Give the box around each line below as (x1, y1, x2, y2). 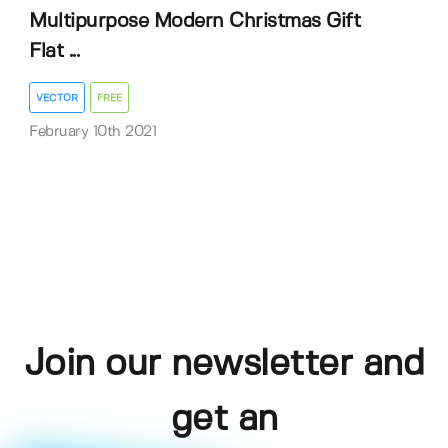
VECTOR (36, 93, 78, 103)
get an (170, 401, 278, 437)
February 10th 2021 (29, 125, 156, 139)
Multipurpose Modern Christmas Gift (29, 12, 360, 32)
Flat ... (29, 42, 79, 62)
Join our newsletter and (23, 346, 425, 382)
